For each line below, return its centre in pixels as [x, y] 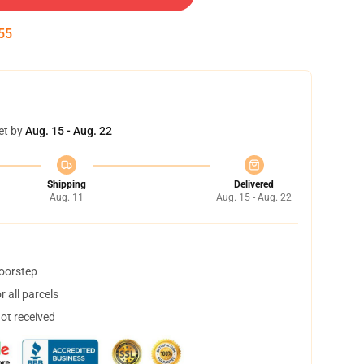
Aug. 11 [66, 197]
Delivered [254, 184]
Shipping [66, 184]
